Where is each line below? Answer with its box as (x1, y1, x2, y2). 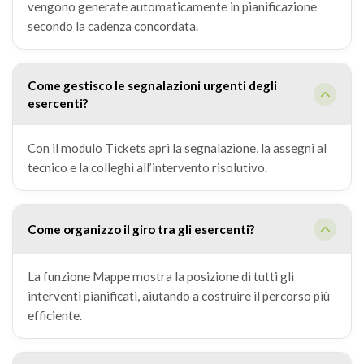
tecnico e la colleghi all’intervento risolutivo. (27, 160, 267, 175)
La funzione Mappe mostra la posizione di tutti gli (27, 269, 294, 284)
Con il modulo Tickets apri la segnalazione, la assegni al (27, 141, 327, 155)
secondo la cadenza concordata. (27, 19, 198, 33)
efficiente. (27, 308, 82, 323)
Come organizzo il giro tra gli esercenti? (27, 222, 254, 236)
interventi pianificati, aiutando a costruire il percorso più (27, 288, 330, 303)
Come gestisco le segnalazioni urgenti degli (27, 78, 277, 93)
